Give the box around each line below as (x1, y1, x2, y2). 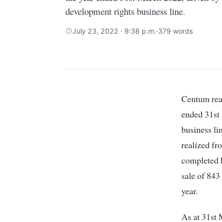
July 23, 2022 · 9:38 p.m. (72, 26, 156, 35)
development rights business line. (65, 5, 185, 17)
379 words (158, 26, 193, 35)
